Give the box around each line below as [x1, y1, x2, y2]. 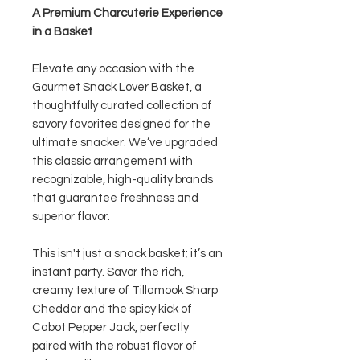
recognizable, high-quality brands [32, 174, 213, 186]
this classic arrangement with [32, 155, 193, 167]
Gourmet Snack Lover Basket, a [32, 81, 202, 93]
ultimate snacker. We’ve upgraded [32, 137, 218, 149]
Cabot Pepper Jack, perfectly [32, 321, 189, 333]
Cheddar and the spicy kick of [32, 303, 192, 315]
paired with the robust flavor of [32, 340, 197, 352]
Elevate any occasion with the [32, 63, 194, 75]
